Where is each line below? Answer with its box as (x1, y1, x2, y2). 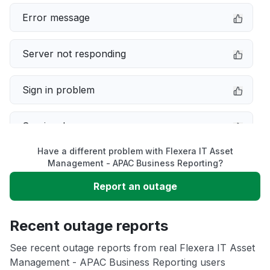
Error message (22, 11, 90, 24)
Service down (22, 120, 85, 132)
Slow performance (22, 156, 108, 168)
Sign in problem (22, 84, 95, 96)
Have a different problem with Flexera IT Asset (37, 146, 233, 156)
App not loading (22, 228, 95, 240)
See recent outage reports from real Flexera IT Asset (10, 242, 255, 254)
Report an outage (93, 180, 177, 192)
